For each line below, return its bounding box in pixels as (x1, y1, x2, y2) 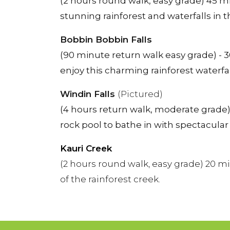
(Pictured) (118, 89, 163, 99)
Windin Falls (60, 89, 118, 99)
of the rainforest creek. (60, 174, 160, 184)
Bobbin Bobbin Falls (60, 34, 152, 45)
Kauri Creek (60, 143, 114, 154)
